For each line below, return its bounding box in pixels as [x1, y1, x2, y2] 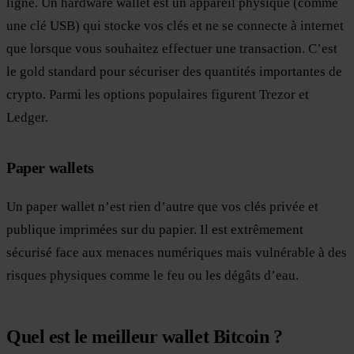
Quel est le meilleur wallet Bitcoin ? [6, 326, 283, 347]
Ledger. [6, 109, 48, 125]
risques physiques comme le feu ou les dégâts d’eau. [6, 267, 299, 283]
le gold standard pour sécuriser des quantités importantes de [6, 63, 342, 79]
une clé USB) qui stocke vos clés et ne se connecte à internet [6, 17, 344, 33]
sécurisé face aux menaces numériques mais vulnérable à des [6, 244, 347, 260]
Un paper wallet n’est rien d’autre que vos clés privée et [6, 198, 318, 214]
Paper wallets [6, 158, 94, 176]
